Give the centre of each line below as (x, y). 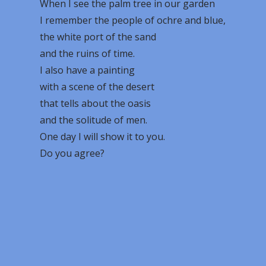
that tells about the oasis (96, 103)
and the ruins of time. (88, 53)
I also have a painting (88, 70)
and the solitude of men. (94, 120)
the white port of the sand (98, 37)
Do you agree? (72, 153)
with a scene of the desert (97, 87)
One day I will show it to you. (103, 137)
